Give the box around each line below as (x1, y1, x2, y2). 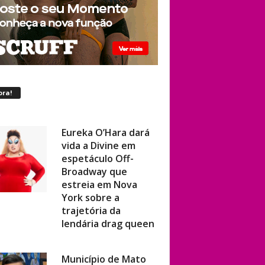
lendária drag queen (61, 203, 154, 217)
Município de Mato (61, 239, 146, 253)
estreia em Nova (61, 164, 137, 178)
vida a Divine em (61, 125, 135, 139)
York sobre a (61, 177, 119, 191)
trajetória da (61, 190, 121, 204)
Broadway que (61, 151, 127, 165)
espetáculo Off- (61, 138, 134, 152)
